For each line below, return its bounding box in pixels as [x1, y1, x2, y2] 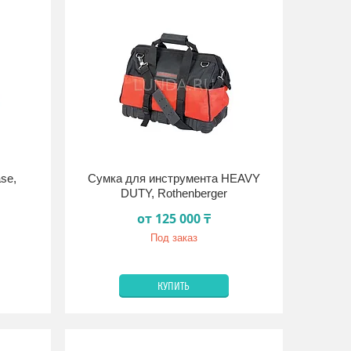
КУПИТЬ [157, 280, 190, 293]
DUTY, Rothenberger [120, 186, 227, 200]
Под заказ [150, 232, 197, 244]
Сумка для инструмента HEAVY [87, 172, 260, 185]
